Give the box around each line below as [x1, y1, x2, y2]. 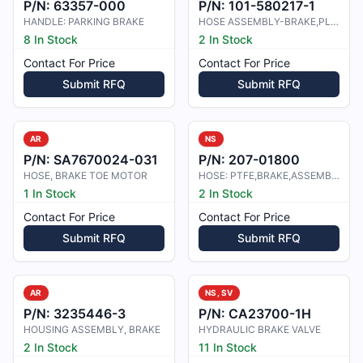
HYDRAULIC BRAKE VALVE [199, 323, 321, 335]
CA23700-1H [228, 305, 311, 322]
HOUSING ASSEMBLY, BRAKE [23, 323, 160, 335]
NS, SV [205, 288, 233, 297]
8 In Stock [23, 32, 78, 46]
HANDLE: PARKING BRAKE [23, 15, 144, 28]
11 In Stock [199, 340, 257, 354]
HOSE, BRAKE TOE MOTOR [23, 169, 147, 181]
